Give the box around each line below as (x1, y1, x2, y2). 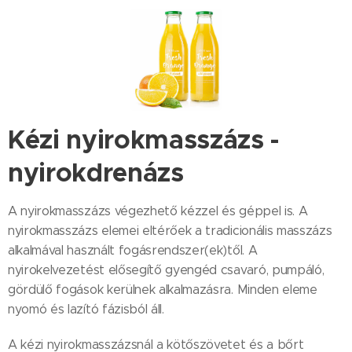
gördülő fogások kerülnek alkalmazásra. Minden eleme (8, 282, 317, 298)
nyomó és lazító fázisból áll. (8, 302, 168, 317)
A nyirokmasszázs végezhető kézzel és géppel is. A (8, 203, 308, 219)
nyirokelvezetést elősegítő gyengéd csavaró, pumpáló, (8, 262, 324, 278)
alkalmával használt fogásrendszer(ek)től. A (8, 243, 258, 258)
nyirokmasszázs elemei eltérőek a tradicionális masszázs (8, 223, 332, 239)
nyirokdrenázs (8, 156, 191, 190)
